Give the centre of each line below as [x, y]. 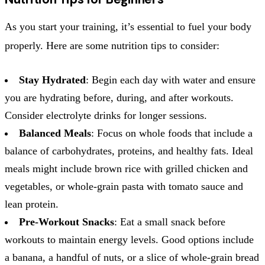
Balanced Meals [55, 133]
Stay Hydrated [52, 80]
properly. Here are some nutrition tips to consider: [112, 45]
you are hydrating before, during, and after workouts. [119, 97]
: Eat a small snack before [170, 222]
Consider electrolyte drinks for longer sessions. [106, 115]
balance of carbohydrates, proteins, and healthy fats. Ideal [129, 151]
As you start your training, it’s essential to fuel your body [128, 26]
